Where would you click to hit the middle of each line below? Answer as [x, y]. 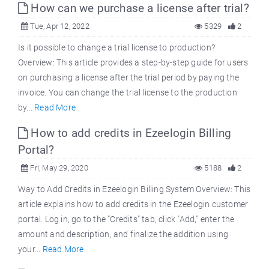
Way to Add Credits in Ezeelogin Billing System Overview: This [134, 189]
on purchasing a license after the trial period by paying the [129, 78]
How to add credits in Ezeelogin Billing [130, 133]
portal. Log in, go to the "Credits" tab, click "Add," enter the [126, 219]
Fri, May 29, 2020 [58, 168]
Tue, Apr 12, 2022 [59, 26]
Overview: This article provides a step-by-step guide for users [133, 63]
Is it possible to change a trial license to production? [117, 48]
